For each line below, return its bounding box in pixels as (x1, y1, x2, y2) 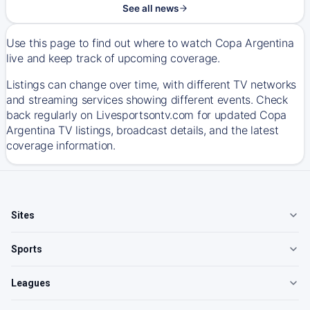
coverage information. (6, 138, 116, 152)
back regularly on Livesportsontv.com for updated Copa (6, 108, 287, 122)
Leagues (11, 277, 51, 289)
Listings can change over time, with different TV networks (6, 77, 296, 91)
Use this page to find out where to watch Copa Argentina (6, 36, 294, 50)
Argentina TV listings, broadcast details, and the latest (6, 123, 279, 137)
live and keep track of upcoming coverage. (6, 51, 224, 65)
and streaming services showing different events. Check (6, 93, 288, 107)
